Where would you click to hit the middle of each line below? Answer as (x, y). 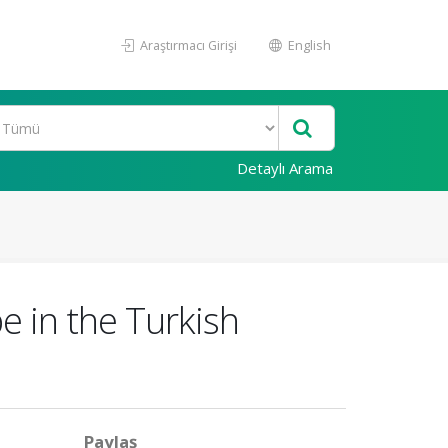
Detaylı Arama (285, 168)
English (308, 45)
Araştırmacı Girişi (187, 45)
